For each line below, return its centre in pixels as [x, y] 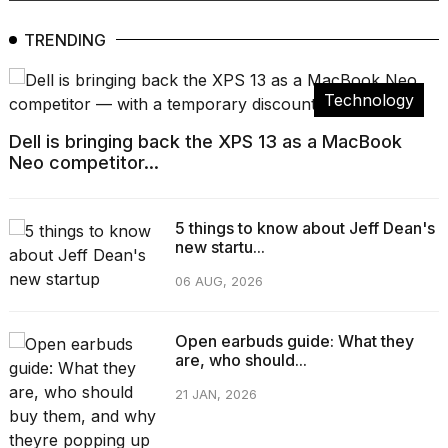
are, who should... [240, 359]
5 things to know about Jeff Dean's [304, 227]
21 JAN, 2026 [215, 394]
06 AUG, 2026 [218, 281]
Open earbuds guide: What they [294, 340]
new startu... [219, 246]
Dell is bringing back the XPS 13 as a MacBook [205, 141]
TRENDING [65, 39]
